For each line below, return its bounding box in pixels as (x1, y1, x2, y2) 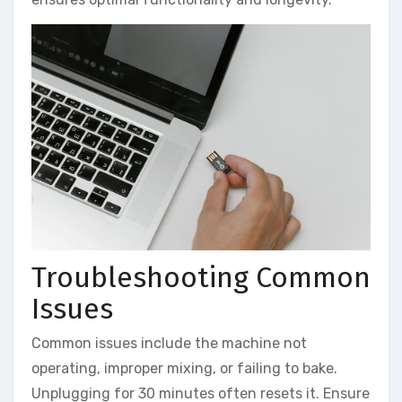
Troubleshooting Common (31, 260, 371, 295)
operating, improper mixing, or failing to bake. (31, 359, 337, 377)
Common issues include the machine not (31, 334, 307, 352)
